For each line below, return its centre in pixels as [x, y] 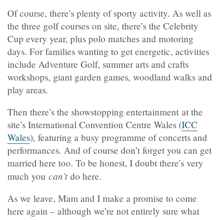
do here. [84, 176]
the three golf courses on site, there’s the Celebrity [103, 26]
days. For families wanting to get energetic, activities [108, 51]
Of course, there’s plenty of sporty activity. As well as [109, 13]
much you [28, 176]
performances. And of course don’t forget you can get [110, 150]
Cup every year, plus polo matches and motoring [100, 38]
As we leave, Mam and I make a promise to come [102, 198]
